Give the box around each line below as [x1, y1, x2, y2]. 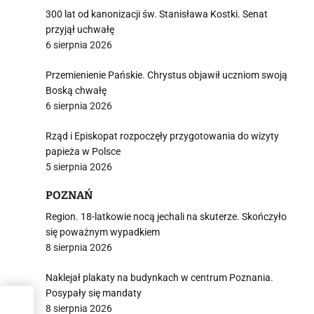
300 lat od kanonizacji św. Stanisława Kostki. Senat [46, 8, 268, 20]
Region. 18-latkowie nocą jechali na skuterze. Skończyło [46, 211, 287, 222]
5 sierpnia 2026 [46, 161, 112, 172]
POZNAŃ [46, 189, 93, 202]
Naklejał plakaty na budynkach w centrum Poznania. [46, 272, 273, 283]
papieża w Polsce [46, 146, 121, 157]
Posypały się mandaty [46, 287, 142, 299]
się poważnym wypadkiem [46, 226, 160, 238]
